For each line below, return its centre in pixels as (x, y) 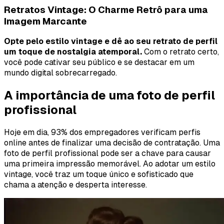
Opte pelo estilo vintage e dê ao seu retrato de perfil (111, 41)
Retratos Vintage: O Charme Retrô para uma (106, 9)
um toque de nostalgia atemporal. (73, 52)
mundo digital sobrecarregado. (60, 73)
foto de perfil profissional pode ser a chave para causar (107, 153)
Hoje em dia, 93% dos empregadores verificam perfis (102, 132)
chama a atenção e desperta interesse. (75, 185)
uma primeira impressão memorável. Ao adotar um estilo (110, 164)
